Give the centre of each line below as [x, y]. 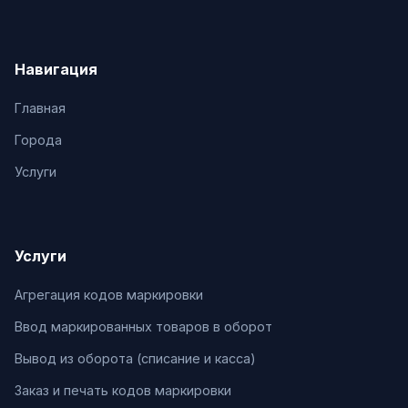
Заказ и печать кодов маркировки [123, 390]
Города [38, 139]
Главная [40, 107]
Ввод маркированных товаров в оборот [143, 326]
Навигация [56, 69]
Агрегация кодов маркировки [109, 294]
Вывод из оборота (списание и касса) [135, 358]
